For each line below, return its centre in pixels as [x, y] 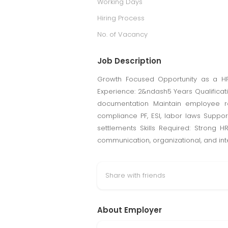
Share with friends [135, 175]
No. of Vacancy [122, 34]
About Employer [130, 210]
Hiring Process [121, 18]
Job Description [129, 61]
